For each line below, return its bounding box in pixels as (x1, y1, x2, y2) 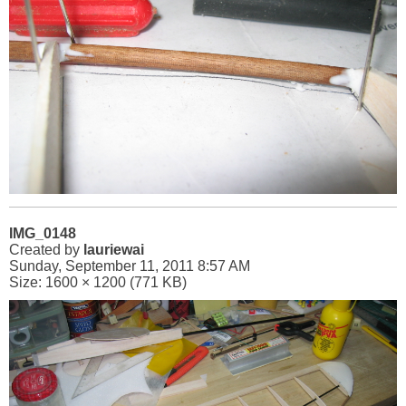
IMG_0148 (9, 226, 76, 241)
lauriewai (83, 242, 144, 257)
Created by (9, 242, 83, 257)
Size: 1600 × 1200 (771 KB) (9, 275, 187, 290)
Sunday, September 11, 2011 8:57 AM (9, 258, 250, 274)
